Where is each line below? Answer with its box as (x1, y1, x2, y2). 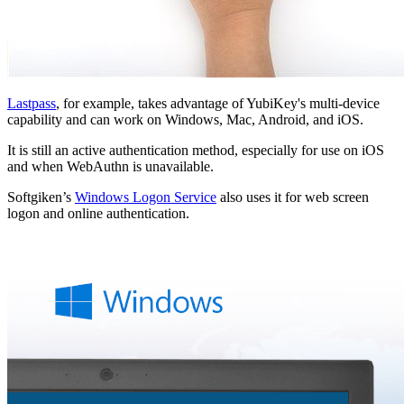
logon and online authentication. (7, 205, 189, 221)
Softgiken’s (7, 188, 75, 205)
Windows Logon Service (75, 188, 216, 205)
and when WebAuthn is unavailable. (7, 158, 214, 174)
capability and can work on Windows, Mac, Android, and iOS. (7, 111, 363, 127)
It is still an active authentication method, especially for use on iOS (7, 142, 384, 158)
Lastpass (7, 95, 56, 111)
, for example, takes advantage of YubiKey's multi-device (56, 95, 380, 111)
